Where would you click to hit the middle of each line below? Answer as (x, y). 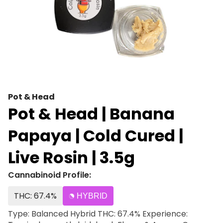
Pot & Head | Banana (91, 114)
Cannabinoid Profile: (50, 175)
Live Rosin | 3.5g (71, 158)
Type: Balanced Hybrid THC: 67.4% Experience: (75, 214)
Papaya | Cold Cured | (96, 136)
